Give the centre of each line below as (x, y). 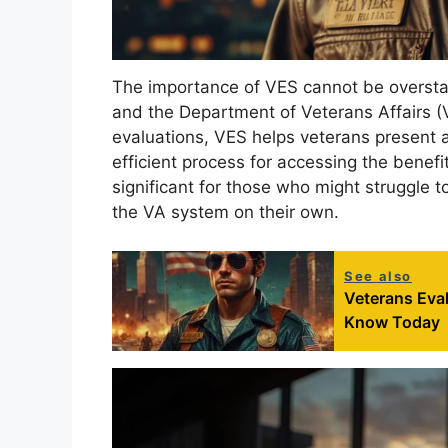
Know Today (392, 321)
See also (378, 275)
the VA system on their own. (225, 212)
